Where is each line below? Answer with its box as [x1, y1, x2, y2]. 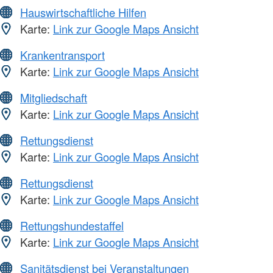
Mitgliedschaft [20, 90, 87, 106]
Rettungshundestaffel [20, 218, 124, 234]
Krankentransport [20, 47, 105, 63]
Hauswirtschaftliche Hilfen [20, 4, 146, 21]
